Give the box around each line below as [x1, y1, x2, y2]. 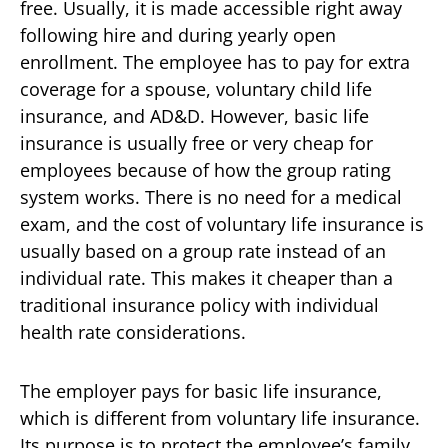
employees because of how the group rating [20, 157, 391, 182]
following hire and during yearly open [20, 22, 336, 47]
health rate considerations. [20, 319, 246, 344]
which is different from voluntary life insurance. [20, 405, 420, 430]
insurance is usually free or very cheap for [20, 130, 373, 155]
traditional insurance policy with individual [20, 292, 379, 317]
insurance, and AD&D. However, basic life [20, 103, 369, 128]
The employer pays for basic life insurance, [20, 378, 382, 403]
